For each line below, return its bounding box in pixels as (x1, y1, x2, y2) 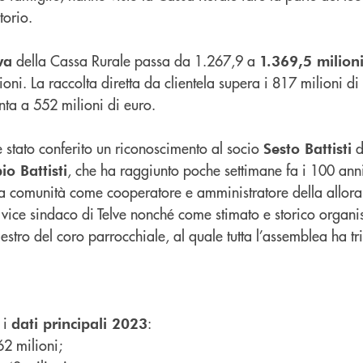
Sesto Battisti (263, 138, 352, 157)
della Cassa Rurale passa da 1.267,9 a (12, 49, 259, 70)
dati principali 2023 (11, 313, 147, 332)
